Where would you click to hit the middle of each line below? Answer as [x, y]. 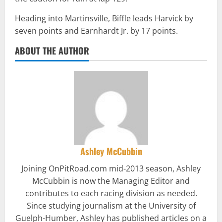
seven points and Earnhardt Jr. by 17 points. [96, 31]
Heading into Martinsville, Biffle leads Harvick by [104, 19]
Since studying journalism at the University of [111, 206]
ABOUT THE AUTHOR [52, 51]
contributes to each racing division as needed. [111, 194]
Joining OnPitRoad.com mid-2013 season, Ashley [111, 169]
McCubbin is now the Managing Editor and [111, 181]
